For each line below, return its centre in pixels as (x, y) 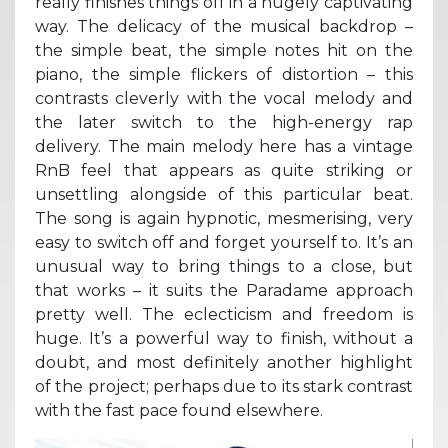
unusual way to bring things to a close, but (224, 266)
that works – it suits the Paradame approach (224, 290)
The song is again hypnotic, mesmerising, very (224, 218)
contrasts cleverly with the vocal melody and (224, 98)
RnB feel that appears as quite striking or (224, 170)
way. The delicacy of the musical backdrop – (224, 26)
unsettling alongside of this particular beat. (224, 194)
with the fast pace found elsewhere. (179, 410)
